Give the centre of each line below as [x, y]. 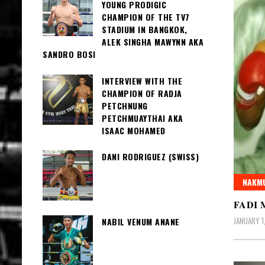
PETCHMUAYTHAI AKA [143, 118]
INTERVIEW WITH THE [142, 80]
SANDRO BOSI [69, 54]
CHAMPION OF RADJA [142, 93]
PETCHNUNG [125, 105]
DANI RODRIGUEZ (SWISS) [150, 156]
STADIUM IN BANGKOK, [145, 30]
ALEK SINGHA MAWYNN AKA [153, 42]
